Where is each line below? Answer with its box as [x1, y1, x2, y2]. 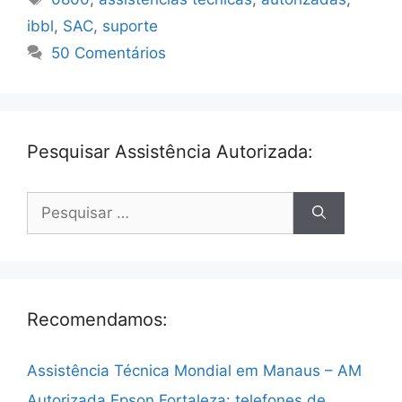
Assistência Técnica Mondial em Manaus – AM [27, 361, 362, 380]
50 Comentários [51, 43, 167, 62]
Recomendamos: [27, 308, 168, 330]
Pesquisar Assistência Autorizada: [27, 140, 313, 162]
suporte [102, 16, 158, 35]
